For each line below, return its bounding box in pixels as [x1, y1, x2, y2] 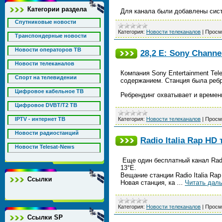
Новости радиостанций [15, 130, 79, 136]
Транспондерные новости [15, 33, 87, 39]
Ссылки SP [27, 214, 63, 221]
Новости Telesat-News [15, 144, 74, 150]
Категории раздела [27, 5, 87, 13]
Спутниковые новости [15, 19, 76, 25]
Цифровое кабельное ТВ [15, 88, 84, 94]
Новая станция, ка [120, 179, 177, 186]
